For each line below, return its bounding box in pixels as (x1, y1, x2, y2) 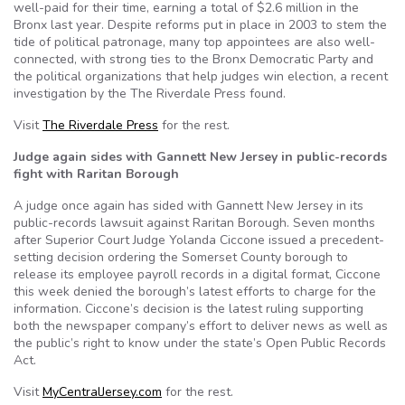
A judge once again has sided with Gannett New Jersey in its (14, 197, 363, 214)
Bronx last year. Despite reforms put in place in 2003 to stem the (14, 16, 387, 33)
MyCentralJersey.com (42, 383, 162, 400)
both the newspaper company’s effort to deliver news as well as (14, 317, 388, 334)
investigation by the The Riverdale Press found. (14, 85, 286, 102)
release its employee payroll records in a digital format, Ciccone (14, 266, 381, 283)
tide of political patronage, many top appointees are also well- (14, 33, 375, 51)
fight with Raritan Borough (14, 165, 179, 183)
